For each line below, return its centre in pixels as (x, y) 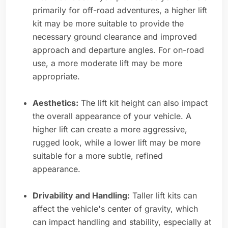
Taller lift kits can (163, 196)
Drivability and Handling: (81, 196)
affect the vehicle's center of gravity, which (115, 209)
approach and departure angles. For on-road (118, 50)
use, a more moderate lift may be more (107, 63)
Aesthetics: (55, 103)
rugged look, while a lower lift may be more (117, 143)
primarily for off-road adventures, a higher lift (120, 10)
